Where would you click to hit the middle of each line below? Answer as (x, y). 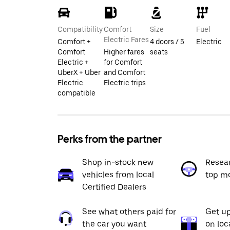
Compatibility (80, 29)
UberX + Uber (79, 72)
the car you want (114, 224)
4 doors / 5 (167, 42)
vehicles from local (118, 175)
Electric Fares (126, 40)
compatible (76, 93)
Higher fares (124, 52)
